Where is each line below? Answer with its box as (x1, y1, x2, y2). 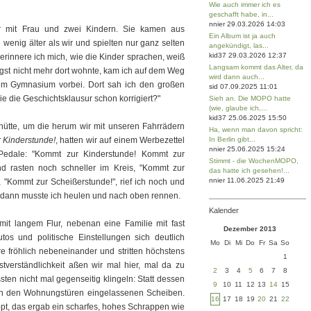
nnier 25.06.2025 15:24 (209, 145, 285, 153)
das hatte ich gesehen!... (209, 167, 289, 174)
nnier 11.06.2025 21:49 (209, 176, 285, 184)
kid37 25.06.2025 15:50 (209, 114, 287, 121)
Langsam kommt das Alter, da (209, 63, 303, 71)
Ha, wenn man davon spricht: (209, 126, 303, 133)
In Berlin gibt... (209, 135, 255, 143)
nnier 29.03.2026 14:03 (209, 20, 285, 28)
